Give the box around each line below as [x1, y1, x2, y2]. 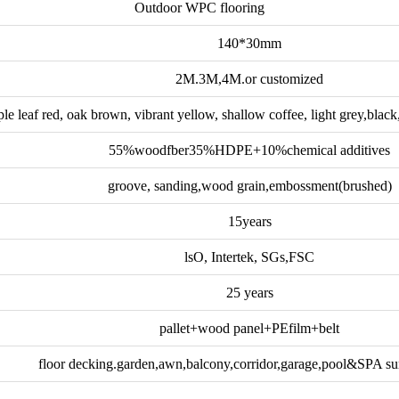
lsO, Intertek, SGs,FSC [184, 248, 315, 265]
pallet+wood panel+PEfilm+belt [159, 320, 340, 336]
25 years [225, 284, 273, 300]
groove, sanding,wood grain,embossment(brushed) [107, 177, 392, 193]
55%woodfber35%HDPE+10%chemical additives [109, 142, 391, 158]
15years [227, 213, 272, 229]
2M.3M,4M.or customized [175, 70, 324, 86]
